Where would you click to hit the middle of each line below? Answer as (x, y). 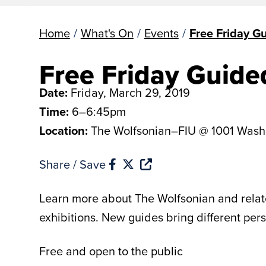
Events (161, 33)
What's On (107, 33)
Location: (65, 130)
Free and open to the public (111, 251)
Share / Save (74, 164)
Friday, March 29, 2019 (130, 92)
